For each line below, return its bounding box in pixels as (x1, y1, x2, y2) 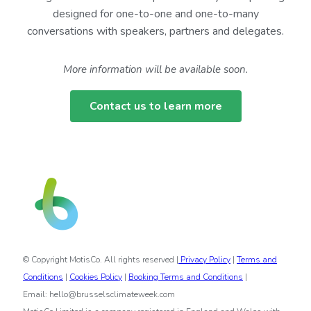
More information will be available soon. (63, 62, 248, 76)
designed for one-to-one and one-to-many (52, 6, 259, 22)
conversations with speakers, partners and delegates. (27, 24, 284, 39)
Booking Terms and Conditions (128, 271, 243, 283)
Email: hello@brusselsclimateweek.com (23, 289, 175, 300)
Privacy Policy (178, 254, 230, 265)
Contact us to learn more (89, 99, 222, 114)
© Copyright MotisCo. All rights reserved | (23, 254, 178, 265)
